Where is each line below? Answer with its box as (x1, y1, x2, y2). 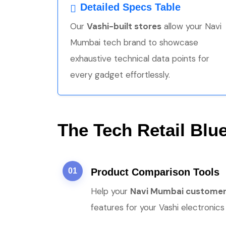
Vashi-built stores (87, 21, 161, 32)
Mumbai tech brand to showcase (70, 37, 198, 48)
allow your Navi (161, 21, 221, 32)
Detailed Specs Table (80, 2, 181, 13)
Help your (91, 186, 130, 197)
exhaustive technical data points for (70, 53, 209, 64)
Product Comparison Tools (91, 166, 219, 178)
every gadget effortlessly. (70, 69, 170, 80)
